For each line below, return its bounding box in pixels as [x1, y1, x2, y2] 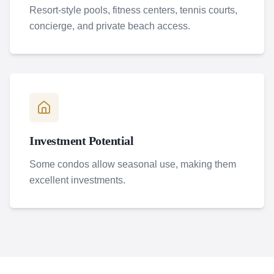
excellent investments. [29, 175, 125, 185]
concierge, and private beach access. [29, 21, 190, 31]
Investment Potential [29, 134, 133, 147]
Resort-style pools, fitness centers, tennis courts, [29, 5, 237, 15]
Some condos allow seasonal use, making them [29, 159, 236, 169]
